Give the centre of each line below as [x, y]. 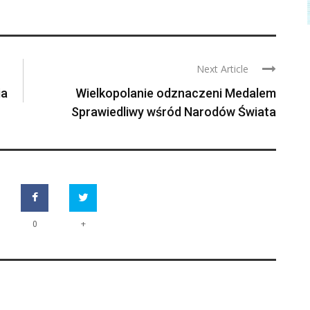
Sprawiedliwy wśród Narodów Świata [174, 112]
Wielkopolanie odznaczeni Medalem [176, 93]
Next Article [222, 69]
